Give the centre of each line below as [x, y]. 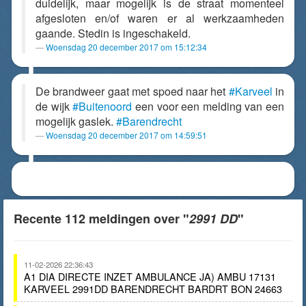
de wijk [54, 106]
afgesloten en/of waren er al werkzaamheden [160, 18]
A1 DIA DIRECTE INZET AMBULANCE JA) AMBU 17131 [150, 276]
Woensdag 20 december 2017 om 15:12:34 [126, 47]
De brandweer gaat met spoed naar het [132, 91]
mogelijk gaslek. [76, 121]
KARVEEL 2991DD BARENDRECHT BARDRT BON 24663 [153, 289]
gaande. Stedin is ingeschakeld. [113, 33]
